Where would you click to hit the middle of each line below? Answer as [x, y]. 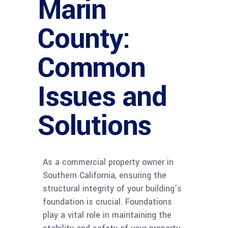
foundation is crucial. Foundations [107, 202]
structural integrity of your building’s [112, 188]
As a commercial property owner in [108, 162]
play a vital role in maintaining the [107, 215]
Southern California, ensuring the [105, 175]
